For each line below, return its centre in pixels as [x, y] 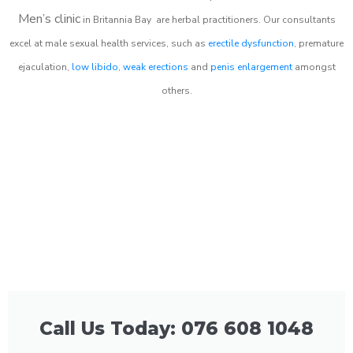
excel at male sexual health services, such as [109, 43]
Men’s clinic [49, 19]
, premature [319, 43]
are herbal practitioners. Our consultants [244, 19]
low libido [95, 67]
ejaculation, [45, 67]
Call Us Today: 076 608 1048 [176, 328]
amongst [314, 67]
